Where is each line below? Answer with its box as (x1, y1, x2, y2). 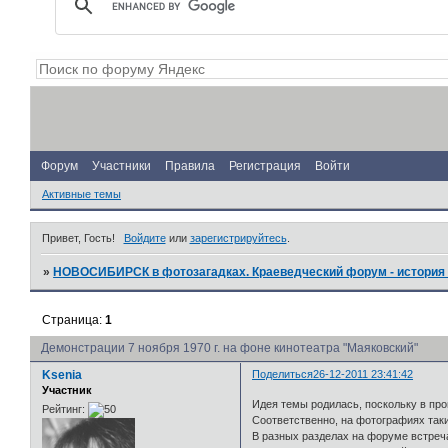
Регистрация (229, 158, 301, 173)
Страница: (42, 313, 106, 328)
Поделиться (252, 368, 314, 381)
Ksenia (42, 368, 82, 383)
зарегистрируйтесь (189, 231, 287, 244)
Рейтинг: (42, 403, 85, 416)
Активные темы (42, 188, 121, 201)
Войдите (123, 231, 166, 244)
